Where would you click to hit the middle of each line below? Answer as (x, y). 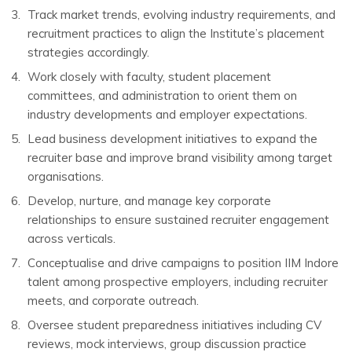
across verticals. (71, 238)
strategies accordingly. (88, 52)
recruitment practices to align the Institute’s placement (176, 33)
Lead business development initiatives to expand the (172, 139)
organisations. (66, 176)
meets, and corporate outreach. (113, 301)
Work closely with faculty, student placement (149, 77)
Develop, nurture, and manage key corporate (149, 201)
